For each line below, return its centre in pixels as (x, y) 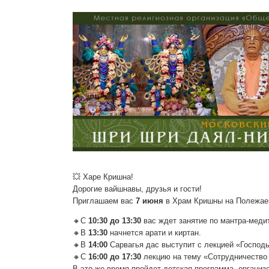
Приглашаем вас (104, 201)
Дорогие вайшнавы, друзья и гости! (137, 189)
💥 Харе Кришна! (103, 177)
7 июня (149, 201)
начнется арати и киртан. (154, 233)
